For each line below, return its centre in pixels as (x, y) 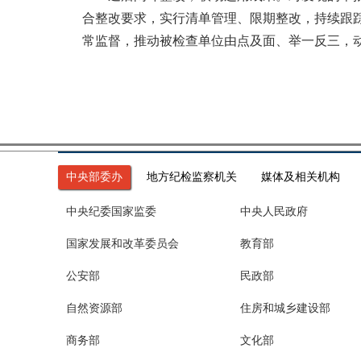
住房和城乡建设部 (285, 308)
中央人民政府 (274, 212)
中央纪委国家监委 (111, 212)
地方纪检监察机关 (192, 177)
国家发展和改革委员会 (122, 244)
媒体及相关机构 (301, 177)
